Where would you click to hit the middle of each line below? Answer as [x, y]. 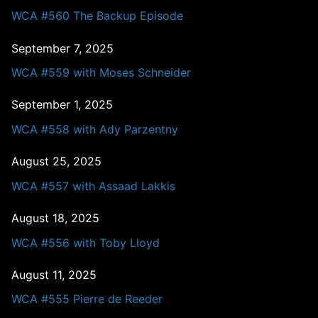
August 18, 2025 [55, 218]
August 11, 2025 [54, 274]
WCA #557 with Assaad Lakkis [93, 186]
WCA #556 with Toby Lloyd [86, 242]
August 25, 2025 [56, 161]
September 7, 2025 [62, 48]
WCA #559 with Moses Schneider [101, 73]
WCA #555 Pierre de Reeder [87, 299]
